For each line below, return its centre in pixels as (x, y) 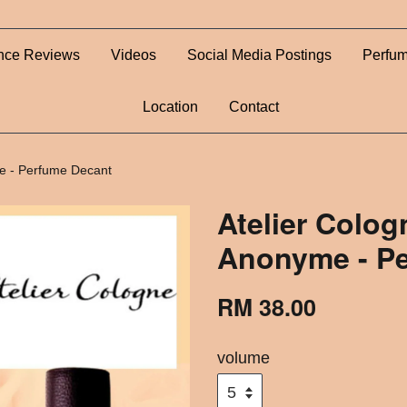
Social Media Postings (259, 55)
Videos (134, 55)
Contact (253, 107)
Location (170, 107)
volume (243, 358)
